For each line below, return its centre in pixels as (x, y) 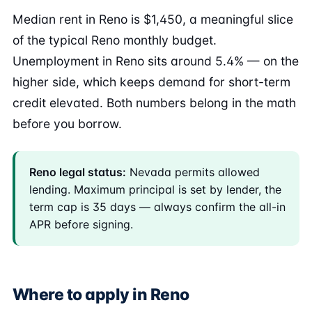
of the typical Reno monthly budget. (115, 40)
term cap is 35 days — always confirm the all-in (157, 207)
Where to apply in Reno (101, 295)
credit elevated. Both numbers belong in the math (154, 103)
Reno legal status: (78, 172)
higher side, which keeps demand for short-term (151, 82)
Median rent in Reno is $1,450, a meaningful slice (153, 19)
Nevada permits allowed (193, 172)
